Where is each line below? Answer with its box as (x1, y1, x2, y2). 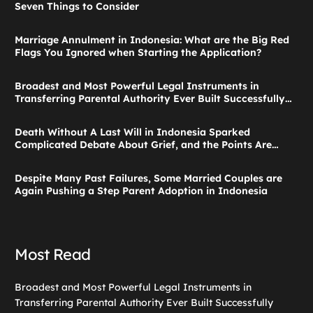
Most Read (15, 245, 91, 265)
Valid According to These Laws (15, 151, 166, 164)
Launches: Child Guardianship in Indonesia (15, 105, 226, 118)
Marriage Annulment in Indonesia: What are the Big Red (15, 34, 290, 47)
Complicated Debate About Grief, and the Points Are (15, 138, 272, 152)
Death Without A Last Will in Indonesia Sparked (15, 126, 251, 139)
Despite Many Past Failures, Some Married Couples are (15, 172, 283, 185)
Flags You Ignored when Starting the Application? (15, 46, 262, 59)
